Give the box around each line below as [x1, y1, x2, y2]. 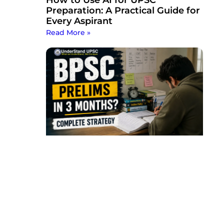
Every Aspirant [45, 15, 112, 26]
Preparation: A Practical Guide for [45, 4, 200, 16]
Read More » [45, 27, 90, 37]
